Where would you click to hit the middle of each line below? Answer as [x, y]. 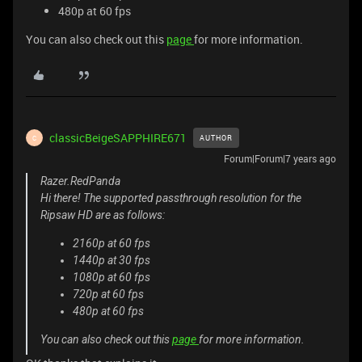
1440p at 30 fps [112, 260]
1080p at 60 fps [112, 277]
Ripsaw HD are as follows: [103, 215]
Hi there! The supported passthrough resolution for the [171, 198]
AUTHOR [216, 138]
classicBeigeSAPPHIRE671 [118, 138]
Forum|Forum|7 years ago [280, 158]
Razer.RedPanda [80, 181]
